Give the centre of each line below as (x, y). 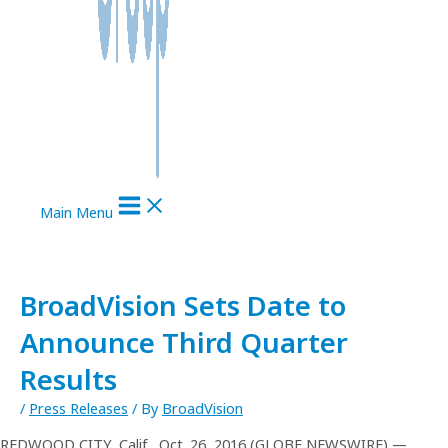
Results (68, 380)
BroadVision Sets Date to (183, 306)
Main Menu (76, 212)
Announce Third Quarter (184, 343)
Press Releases (78, 408)
